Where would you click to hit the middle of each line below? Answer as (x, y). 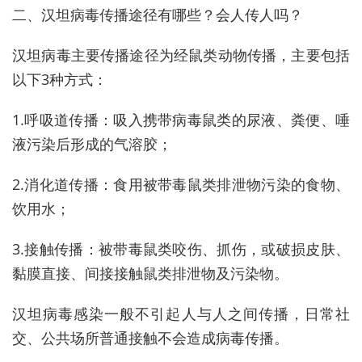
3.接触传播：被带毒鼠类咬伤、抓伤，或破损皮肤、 (181, 248)
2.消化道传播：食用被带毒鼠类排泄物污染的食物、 (181, 184)
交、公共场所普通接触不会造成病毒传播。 (150, 337)
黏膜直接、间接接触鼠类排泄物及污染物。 (150, 273)
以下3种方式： (60, 79)
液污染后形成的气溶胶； (92, 143)
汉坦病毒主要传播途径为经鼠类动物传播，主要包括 (181, 55)
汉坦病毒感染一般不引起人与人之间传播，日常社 (181, 313)
